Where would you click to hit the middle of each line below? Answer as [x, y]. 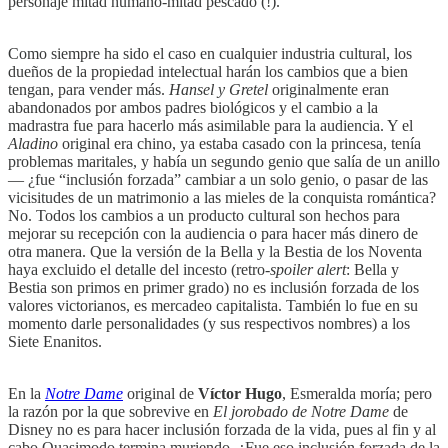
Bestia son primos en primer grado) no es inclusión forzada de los [213, 287]
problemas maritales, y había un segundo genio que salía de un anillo [224, 161]
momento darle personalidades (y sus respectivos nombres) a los [209, 323]
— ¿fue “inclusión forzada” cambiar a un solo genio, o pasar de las [218, 179]
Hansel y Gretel [218, 89]
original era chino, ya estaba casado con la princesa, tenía [239, 143]
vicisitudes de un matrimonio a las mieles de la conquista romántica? [222, 197]
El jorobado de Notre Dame [301, 411]
